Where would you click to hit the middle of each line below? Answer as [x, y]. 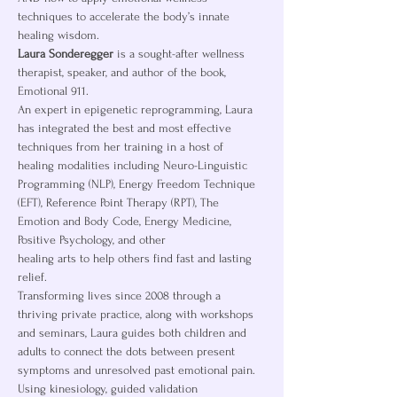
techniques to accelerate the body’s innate [125, 16]
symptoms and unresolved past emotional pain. [138, 370]
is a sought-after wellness [181, 54]
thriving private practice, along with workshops [137, 314]
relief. [32, 277]
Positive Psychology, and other [92, 240]
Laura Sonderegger [66, 54]
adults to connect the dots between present [128, 351]
